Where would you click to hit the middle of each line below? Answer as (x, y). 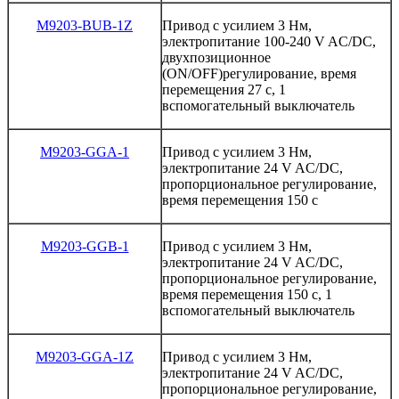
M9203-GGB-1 (85, 246)
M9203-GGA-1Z (85, 356)
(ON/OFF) (192, 73)
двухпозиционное (216, 57)
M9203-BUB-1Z (85, 25)
